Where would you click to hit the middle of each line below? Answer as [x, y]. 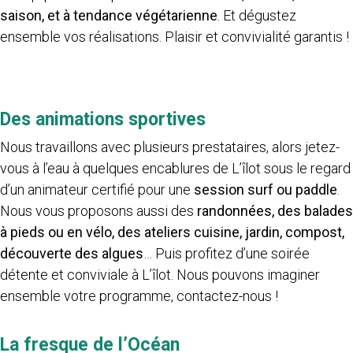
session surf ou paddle [266, 189]
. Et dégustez [257, 15]
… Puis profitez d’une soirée [227, 253]
